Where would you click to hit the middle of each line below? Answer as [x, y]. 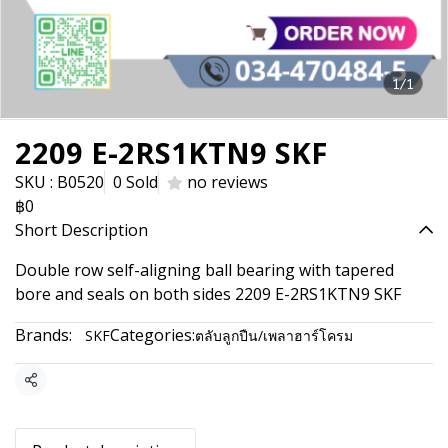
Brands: [43, 335]
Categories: [152, 335]
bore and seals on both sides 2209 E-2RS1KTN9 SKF [208, 294]
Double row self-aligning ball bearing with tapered [204, 270]
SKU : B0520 [59, 182]
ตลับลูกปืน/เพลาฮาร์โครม [274, 335]
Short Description [81, 230]
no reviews [227, 182]
